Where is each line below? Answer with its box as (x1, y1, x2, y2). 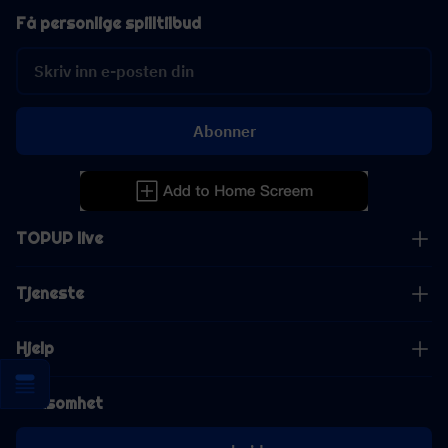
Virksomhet (16, 393, 103, 414)
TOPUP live (16, 228, 103, 249)
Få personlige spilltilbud (16, 13, 201, 34)
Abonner (192, 121, 256, 141)
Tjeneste (16, 283, 84, 304)
